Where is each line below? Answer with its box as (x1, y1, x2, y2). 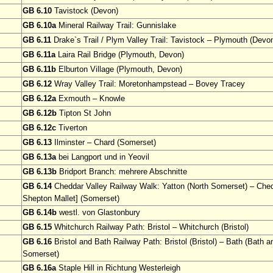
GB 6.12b (23, 108, 57, 118)
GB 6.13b (23, 167, 57, 177)
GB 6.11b (23, 65, 56, 74)
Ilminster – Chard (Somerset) (52, 138, 156, 147)
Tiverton (56, 123, 87, 133)
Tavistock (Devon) (52, 6, 118, 16)
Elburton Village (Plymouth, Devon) (56, 65, 182, 74)
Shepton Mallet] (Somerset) (23, 194, 119, 204)
